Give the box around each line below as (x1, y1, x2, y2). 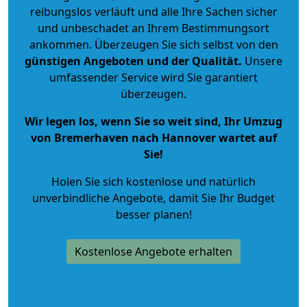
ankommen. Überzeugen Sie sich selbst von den (29, 36, 278, 52)
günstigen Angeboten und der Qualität (25, 53, 238, 69)
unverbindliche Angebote (32, 190, 163, 206)
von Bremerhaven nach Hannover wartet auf (30, 130, 277, 145)
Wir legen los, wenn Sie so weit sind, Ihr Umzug (25, 113, 282, 129)
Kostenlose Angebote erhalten (75, 243, 232, 259)
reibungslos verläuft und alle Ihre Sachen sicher (29, 3, 278, 19)
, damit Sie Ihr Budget (163, 190, 275, 206)
